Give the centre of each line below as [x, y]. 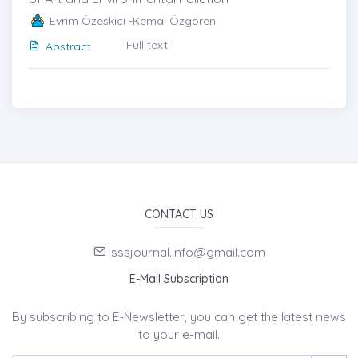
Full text [147, 45]
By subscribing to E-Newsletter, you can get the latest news [179, 317]
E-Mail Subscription [179, 279]
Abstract [68, 46]
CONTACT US [179, 215]
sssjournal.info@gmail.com [188, 253]
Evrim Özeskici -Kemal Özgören [133, 21]
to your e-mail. [179, 335]
